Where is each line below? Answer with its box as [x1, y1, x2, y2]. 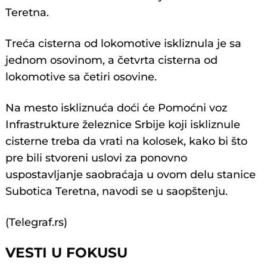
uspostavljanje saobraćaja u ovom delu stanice [5, 168, 256, 182]
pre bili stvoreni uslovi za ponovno [5, 151, 188, 165]
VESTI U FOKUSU [5, 244, 128, 262]
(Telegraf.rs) [5, 216, 68, 229]
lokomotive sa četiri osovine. [5, 70, 157, 84]
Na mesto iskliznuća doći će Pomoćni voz [5, 101, 228, 115]
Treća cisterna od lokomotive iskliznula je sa [5, 37, 242, 51]
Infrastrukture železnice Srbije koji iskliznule [5, 118, 241, 132]
